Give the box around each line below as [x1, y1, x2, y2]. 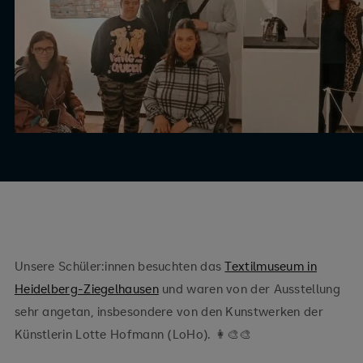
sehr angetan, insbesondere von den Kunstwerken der [14, 303, 323, 320]
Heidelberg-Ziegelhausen [14, 280, 159, 297]
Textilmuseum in [224, 258, 317, 275]
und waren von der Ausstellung [158, 280, 340, 297]
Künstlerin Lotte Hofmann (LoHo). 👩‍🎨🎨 [14, 326, 252, 343]
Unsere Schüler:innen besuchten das [14, 258, 225, 275]
